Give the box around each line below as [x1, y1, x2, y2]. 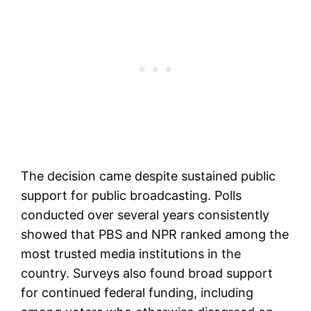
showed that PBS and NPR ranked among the [21, 227, 289, 242]
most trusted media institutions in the [21, 246, 242, 262]
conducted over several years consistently [21, 208, 270, 223]
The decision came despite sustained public [21, 169, 276, 184]
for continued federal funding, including [21, 285, 254, 301]
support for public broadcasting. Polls [21, 188, 242, 203]
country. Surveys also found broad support [21, 266, 274, 281]
